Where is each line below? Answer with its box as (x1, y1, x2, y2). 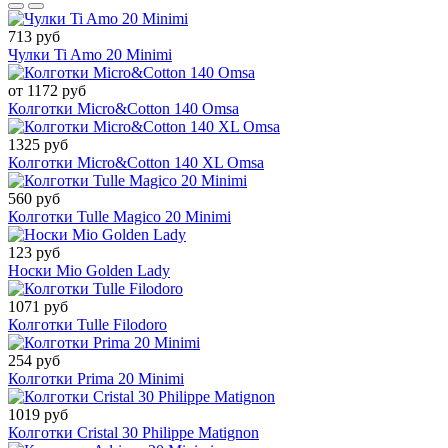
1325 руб (8, 136, 68, 154)
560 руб (8, 190, 60, 208)
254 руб (8, 352, 60, 370)
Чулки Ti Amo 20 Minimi (8, 46, 172, 64)
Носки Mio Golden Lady (8, 262, 170, 280)
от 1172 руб (8, 82, 86, 100)
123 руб (8, 244, 60, 262)
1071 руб (8, 298, 68, 316)
